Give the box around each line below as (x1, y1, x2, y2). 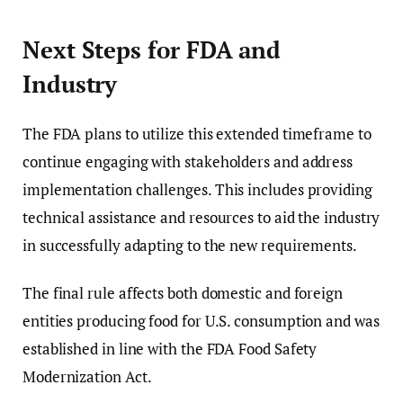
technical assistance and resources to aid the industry (22, 206, 381, 228)
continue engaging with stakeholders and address (22, 150, 354, 172)
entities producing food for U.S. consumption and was (22, 309, 380, 331)
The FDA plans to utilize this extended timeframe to (22, 122, 372, 144)
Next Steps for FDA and (22, 35, 282, 66)
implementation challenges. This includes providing (22, 178, 372, 200)
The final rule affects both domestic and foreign (22, 282, 343, 303)
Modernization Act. (22, 365, 152, 387)
